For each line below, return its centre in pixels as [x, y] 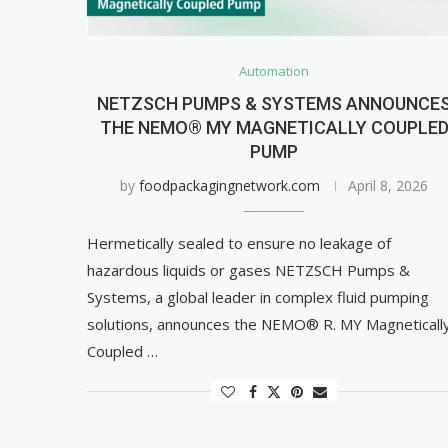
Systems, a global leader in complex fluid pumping [258, 297]
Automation [274, 71]
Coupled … [122, 351]
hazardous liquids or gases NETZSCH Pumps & [248, 270]
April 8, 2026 [388, 186]
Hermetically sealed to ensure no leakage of [239, 243]
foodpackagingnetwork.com [230, 186]
